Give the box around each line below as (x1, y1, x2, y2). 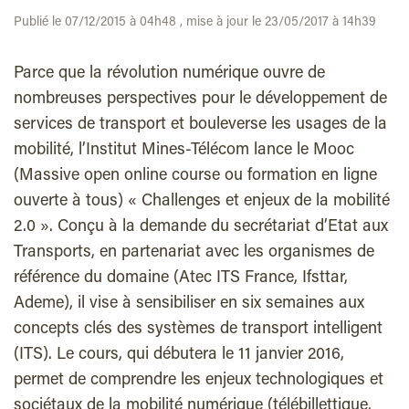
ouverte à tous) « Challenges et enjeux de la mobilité (14, 194, 390, 210)
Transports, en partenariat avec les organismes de (14, 245, 374, 261)
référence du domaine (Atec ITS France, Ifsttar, (14, 270, 348, 287)
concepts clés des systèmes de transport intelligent (14, 321, 383, 338)
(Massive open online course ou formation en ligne (14, 168, 377, 184)
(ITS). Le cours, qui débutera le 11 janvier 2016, (14, 347, 344, 363)
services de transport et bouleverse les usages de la (14, 117, 387, 133)
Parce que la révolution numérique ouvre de (14, 66, 325, 82)
